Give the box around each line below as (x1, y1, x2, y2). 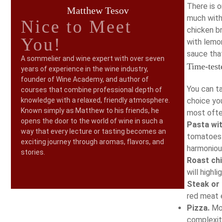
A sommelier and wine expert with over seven (21, 55, 165, 62)
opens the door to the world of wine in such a (21, 117, 163, 125)
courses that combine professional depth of (21, 86, 162, 94)
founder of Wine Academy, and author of (21, 75, 149, 83)
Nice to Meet (21, 17, 132, 37)
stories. (21, 148, 45, 156)
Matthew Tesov (66, 5, 129, 16)
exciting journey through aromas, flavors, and (21, 138, 164, 146)
